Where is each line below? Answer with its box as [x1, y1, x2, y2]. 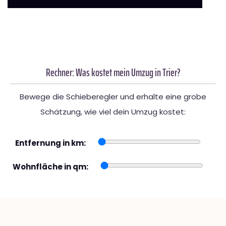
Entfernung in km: [15, 138, 86, 149]
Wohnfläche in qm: [13, 161, 88, 173]
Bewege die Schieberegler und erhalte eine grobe [20, 91, 206, 102]
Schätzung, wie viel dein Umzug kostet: [40, 106, 186, 118]
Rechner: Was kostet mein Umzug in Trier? [45, 64, 181, 81]
